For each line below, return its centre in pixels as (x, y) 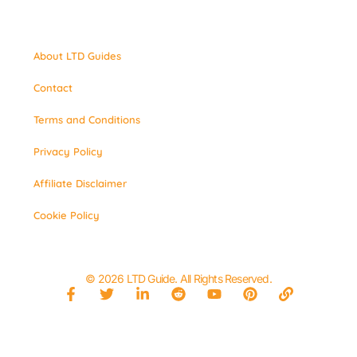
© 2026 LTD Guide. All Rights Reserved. (178, 279)
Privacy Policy (69, 152)
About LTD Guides (78, 56)
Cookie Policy (67, 216)
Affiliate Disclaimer (80, 184)
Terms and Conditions (87, 120)
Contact (53, 88)
